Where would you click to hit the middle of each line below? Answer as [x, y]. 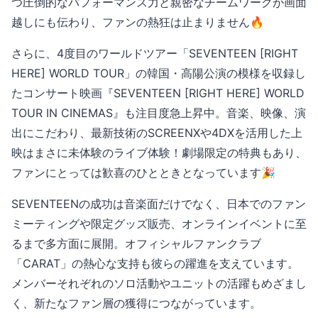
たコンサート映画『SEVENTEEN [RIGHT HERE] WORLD [158, 93]
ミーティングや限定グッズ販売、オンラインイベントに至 [159, 223]
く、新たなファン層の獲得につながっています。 [136, 303]
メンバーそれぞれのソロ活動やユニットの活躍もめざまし [159, 283]
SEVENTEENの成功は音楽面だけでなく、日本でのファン [159, 203]
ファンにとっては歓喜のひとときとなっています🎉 [143, 172]
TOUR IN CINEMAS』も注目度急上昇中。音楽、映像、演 [159, 113]
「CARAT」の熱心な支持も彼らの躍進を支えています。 [155, 263]
